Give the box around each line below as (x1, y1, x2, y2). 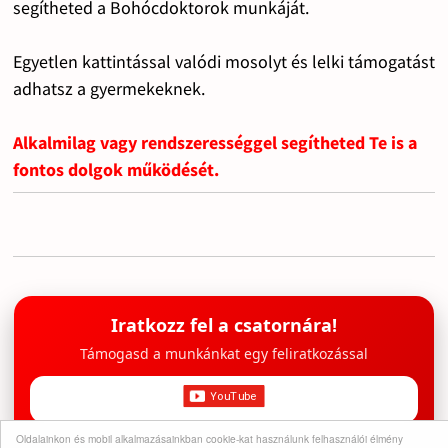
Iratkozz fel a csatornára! (110, 312, 337, 337)
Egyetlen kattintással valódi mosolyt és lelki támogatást (12, 49, 435, 73)
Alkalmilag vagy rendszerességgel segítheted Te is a (12, 130, 417, 154)
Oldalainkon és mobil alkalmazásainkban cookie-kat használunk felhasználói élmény (16, 431, 403, 446)
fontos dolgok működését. (12, 157, 219, 181)
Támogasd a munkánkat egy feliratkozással (79, 343, 368, 363)
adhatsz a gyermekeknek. (12, 76, 205, 100)
